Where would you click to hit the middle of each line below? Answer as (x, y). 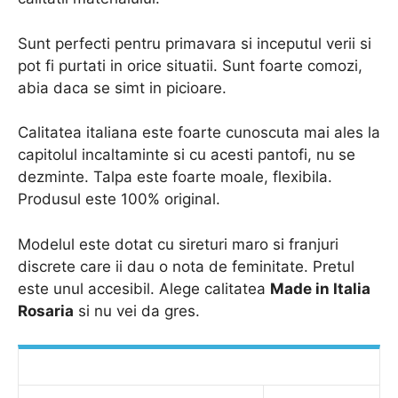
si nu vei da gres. (137, 310)
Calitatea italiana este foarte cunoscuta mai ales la (199, 132)
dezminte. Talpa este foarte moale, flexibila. (175, 177)
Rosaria (46, 310)
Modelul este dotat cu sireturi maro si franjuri (178, 244)
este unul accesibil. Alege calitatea (144, 288)
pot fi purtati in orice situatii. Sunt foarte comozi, (190, 65)
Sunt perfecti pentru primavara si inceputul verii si (195, 43)
